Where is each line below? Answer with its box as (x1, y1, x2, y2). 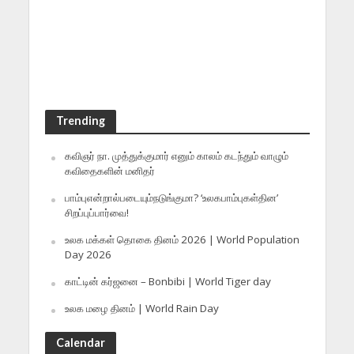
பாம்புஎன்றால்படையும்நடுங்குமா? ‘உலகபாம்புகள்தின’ (64, 190, 278, 205)
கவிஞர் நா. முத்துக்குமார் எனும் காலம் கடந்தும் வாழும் (64, 149, 288, 164)
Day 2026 (64, 247, 111, 262)
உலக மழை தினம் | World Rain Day (64, 301, 219, 316)
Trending (55, 114, 105, 128)
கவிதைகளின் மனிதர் (64, 164, 155, 179)
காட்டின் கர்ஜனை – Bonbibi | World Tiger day (64, 274, 271, 289)
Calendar (55, 336, 105, 350)
